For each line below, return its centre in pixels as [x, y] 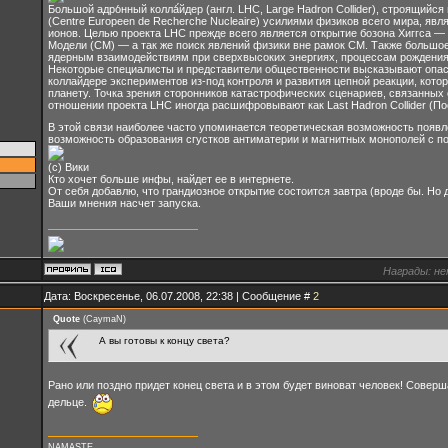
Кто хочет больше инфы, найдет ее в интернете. [170, 179]
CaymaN [104, 318]
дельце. [68, 401]
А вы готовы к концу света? [164, 340]
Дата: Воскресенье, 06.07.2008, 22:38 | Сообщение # [178, 295]
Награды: [406, 270]
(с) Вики [68, 167]
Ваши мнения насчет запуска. [124, 203]
